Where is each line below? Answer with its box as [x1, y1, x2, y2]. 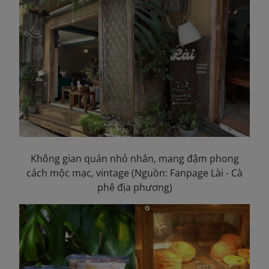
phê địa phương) [97, 180, 172, 194]
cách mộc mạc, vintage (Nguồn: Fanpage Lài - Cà [26, 166, 243, 180]
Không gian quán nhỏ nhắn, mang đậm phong [30, 151, 239, 165]
